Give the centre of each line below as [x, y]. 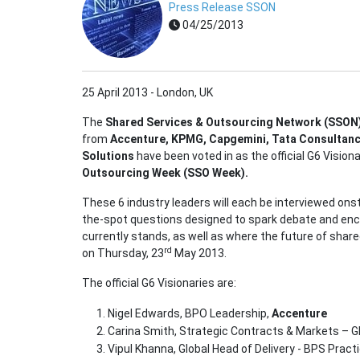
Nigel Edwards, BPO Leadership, [190, 314]
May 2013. [199, 254]
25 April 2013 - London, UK [147, 93]
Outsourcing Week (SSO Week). [165, 173]
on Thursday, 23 [123, 254]
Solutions [108, 156]
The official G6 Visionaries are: [159, 283]
